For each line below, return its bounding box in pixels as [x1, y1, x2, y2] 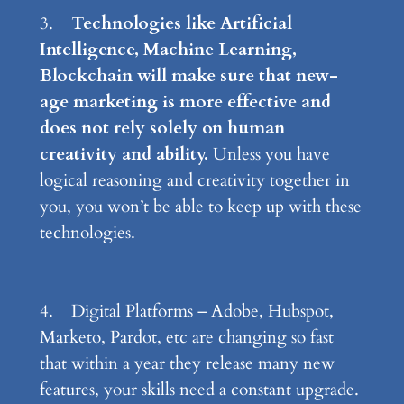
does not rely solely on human [39, 116, 285, 141]
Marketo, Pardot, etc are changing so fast [39, 326, 334, 350]
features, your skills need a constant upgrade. [39, 378, 359, 402]
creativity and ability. [39, 142, 208, 167]
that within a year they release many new [39, 352, 335, 376]
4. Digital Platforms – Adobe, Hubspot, [39, 299, 334, 324]
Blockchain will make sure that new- [39, 64, 338, 88]
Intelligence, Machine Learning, [39, 38, 297, 62]
